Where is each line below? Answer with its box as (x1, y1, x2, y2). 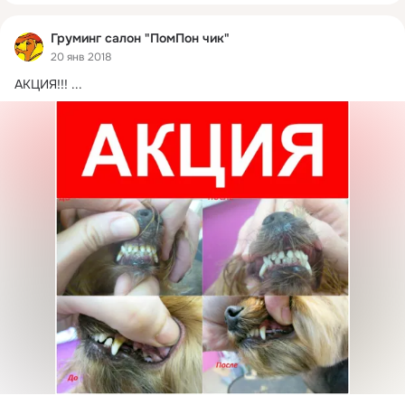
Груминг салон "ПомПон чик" (51, 30, 230, 47)
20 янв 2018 (51, 49, 111, 64)
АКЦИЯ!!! (14, 75, 68, 92)
